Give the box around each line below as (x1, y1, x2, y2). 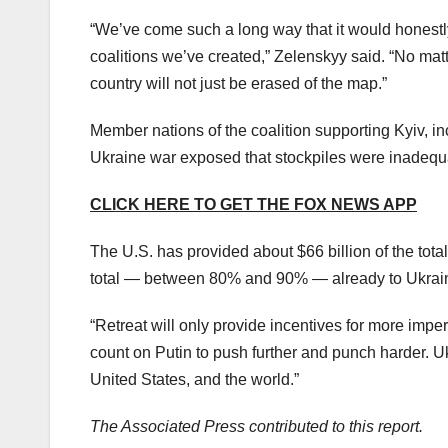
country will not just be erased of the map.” (90, 74, 387, 92)
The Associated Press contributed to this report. (90, 417, 423, 435)
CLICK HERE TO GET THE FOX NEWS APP (90, 195, 417, 213)
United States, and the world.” (90, 370, 299, 388)
